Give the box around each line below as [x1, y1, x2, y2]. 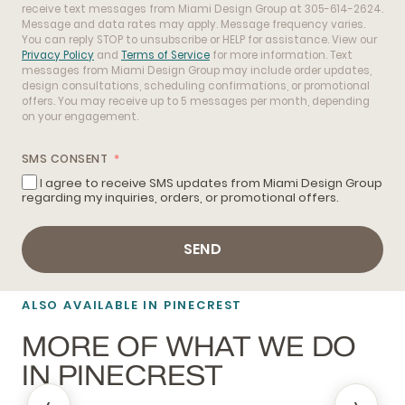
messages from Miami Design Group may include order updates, [22, 63, 372, 79]
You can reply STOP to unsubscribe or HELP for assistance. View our [22, 33, 377, 48]
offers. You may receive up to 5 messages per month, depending [22, 94, 370, 109]
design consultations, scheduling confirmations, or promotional [22, 79, 370, 94]
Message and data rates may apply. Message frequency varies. [22, 17, 365, 33]
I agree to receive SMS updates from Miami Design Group [40, 174, 382, 193]
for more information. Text [210, 48, 353, 63]
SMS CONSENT [22, 150, 108, 166]
